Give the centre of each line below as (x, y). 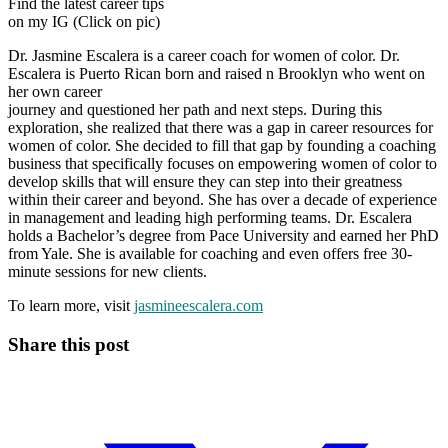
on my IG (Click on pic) (84, 22)
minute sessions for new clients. (107, 272)
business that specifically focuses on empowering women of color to (222, 164)
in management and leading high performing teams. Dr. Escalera (210, 218)
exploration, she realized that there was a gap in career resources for (220, 128)
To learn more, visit (71, 306)
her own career (55, 92)
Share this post (68, 344)
